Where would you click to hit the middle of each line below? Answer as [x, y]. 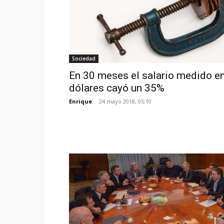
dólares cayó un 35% [117, 88]
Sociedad [84, 59]
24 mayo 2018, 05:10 [125, 101]
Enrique [80, 101]
